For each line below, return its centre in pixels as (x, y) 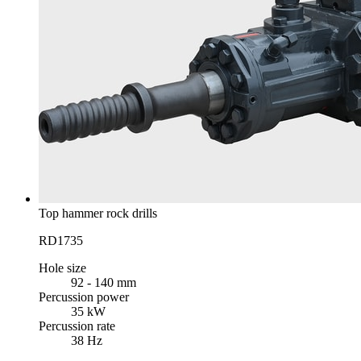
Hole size (62, 268)
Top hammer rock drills (98, 214)
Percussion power (84, 297)
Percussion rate (77, 326)
